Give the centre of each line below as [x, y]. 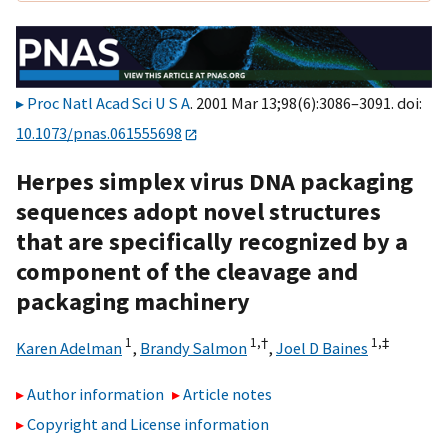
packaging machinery [133, 301]
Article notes [228, 394]
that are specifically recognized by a [212, 241]
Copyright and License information [148, 424]
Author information [95, 394]
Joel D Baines [322, 347]
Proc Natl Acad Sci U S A [108, 103]
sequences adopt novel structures [198, 211]
